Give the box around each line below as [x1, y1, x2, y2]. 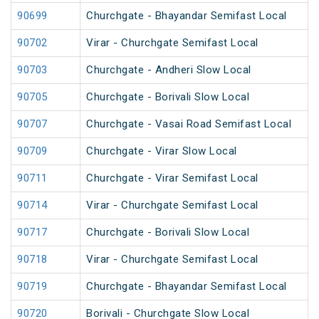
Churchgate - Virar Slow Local [86, 145, 237, 158]
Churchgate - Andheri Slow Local [86, 63, 251, 77]
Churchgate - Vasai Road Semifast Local [86, 117, 291, 131]
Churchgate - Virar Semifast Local [86, 172, 258, 185]
